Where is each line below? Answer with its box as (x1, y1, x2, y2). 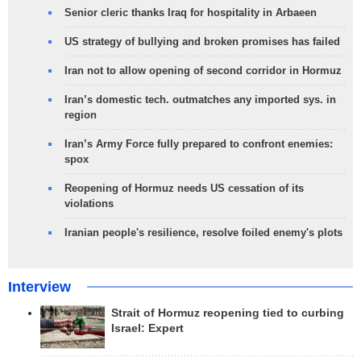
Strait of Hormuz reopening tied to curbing (111, 307, 344, 320)
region (64, 109, 97, 122)
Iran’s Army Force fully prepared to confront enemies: (64, 138, 333, 151)
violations (64, 197, 114, 210)
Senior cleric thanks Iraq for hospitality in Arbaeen (64, 6, 317, 19)
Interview (8, 279, 71, 296)
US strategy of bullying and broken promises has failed (64, 35, 340, 48)
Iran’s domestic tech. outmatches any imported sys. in (64, 93, 336, 106)
